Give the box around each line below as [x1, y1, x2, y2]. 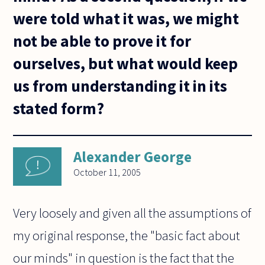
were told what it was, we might [13, 8, 240, 28]
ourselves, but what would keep [13, 53, 238, 73]
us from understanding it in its [13, 75, 228, 96]
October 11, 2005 [73, 166, 141, 179]
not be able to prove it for [13, 30, 192, 51]
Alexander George [73, 147, 192, 167]
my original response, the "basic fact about [13, 227, 241, 244]
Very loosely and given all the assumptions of [13, 205, 252, 222]
